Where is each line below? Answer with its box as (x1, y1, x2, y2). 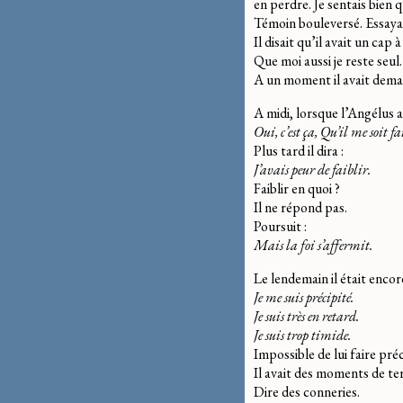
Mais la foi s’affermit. (254, 235, 372, 255)
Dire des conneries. (254, 381, 360, 401)
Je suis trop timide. (254, 325, 351, 345)
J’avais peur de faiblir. (254, 159, 371, 179)
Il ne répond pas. (254, 197, 347, 217)
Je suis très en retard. (254, 306, 359, 326)
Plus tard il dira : (254, 140, 344, 160)
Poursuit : (254, 216, 307, 236)
